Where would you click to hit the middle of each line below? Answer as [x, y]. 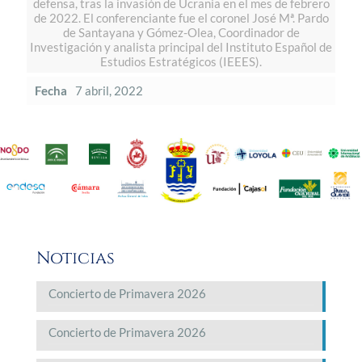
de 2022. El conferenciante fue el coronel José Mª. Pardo [181, 18]
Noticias [76, 258]
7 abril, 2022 [109, 90]
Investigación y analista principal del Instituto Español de [181, 47]
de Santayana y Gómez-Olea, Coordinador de [181, 32]
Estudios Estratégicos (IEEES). [181, 61]
